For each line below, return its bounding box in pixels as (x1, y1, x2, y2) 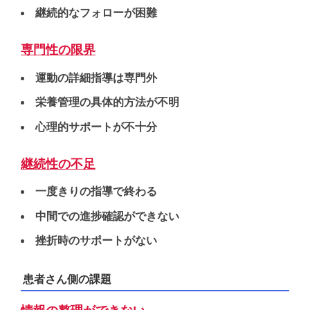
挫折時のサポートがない (35, 235, 157, 247)
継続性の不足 (21, 156, 95, 171)
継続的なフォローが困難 (35, 6, 157, 19)
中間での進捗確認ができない (35, 210, 179, 222)
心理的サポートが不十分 (35, 120, 157, 133)
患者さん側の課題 (23, 273, 112, 286)
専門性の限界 (21, 42, 95, 57)
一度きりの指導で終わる (35, 185, 157, 198)
